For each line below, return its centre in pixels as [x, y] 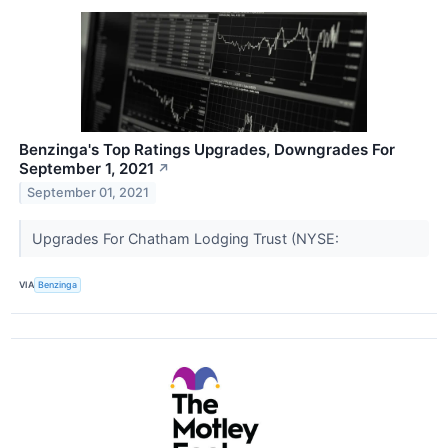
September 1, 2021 [86, 168]
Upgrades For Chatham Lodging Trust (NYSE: [187, 238]
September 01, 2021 [88, 193]
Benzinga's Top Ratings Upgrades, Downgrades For [207, 149]
